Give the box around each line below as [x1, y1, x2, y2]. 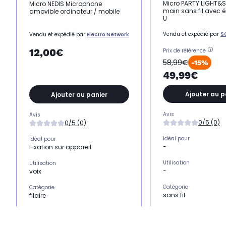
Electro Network [87, 31, 129, 39]
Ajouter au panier [51, 90, 107, 99]
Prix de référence [163, 47, 206, 55]
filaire [29, 191, 46, 200]
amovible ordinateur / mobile [29, 7, 120, 16]
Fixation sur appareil [29, 143, 91, 152]
